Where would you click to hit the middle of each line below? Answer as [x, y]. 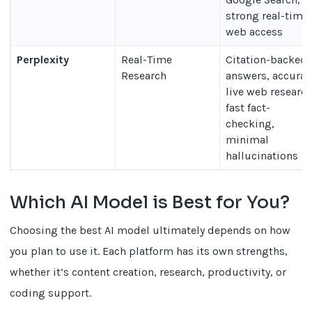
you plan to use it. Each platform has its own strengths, [149, 251]
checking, [250, 123]
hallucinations [262, 155]
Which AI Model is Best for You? [150, 202]
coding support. [51, 292]
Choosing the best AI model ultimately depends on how [150, 230]
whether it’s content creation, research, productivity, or [148, 272]
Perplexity [43, 59]
